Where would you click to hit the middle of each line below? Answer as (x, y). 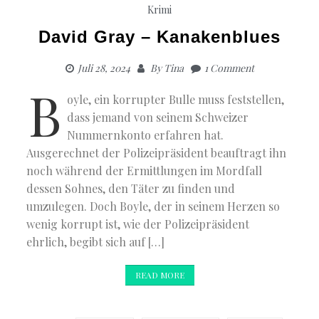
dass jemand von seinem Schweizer (158, 117)
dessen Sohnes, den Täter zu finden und (131, 188)
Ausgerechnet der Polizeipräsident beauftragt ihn (157, 152)
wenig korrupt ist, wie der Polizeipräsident (138, 224)
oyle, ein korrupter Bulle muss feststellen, (176, 99)
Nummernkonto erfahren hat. (146, 135)
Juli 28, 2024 (104, 68)
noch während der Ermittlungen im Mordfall (145, 170)
